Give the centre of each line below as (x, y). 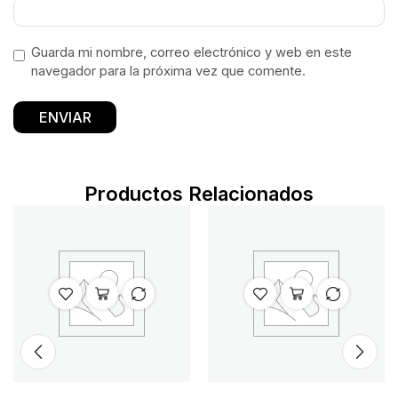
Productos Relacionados (199, 193)
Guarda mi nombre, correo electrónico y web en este (191, 52)
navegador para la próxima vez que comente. (168, 71)
